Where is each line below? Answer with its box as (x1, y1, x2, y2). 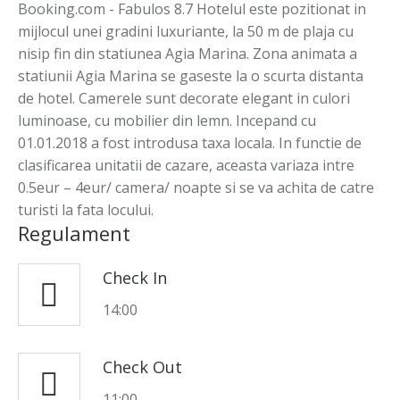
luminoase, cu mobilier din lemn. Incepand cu (18, 111, 316, 130)
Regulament (18, 220, 130, 246)
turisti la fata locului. (18, 200, 154, 220)
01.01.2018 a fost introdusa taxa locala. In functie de (18, 133, 362, 153)
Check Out (103, 356, 182, 378)
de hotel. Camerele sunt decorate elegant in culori (18, 88, 350, 108)
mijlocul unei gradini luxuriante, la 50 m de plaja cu (18, 21, 354, 41)
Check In (103, 267, 167, 288)
